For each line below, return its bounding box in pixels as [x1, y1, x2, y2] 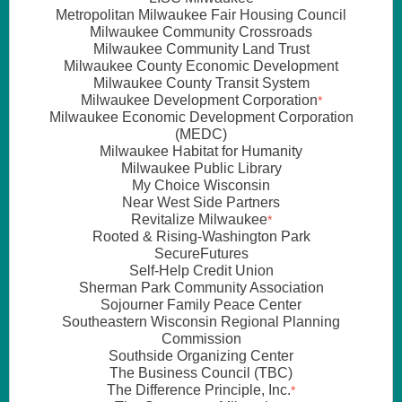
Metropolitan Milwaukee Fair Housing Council [56, 7, 346, 22]
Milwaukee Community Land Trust [92, 41, 310, 57]
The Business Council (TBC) [109, 365, 293, 380]
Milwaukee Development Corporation [80, 92, 318, 108]
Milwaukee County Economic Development [64, 58, 338, 74]
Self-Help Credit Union [128, 263, 274, 278]
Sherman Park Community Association [78, 280, 324, 295]
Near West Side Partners [122, 195, 280, 210]
